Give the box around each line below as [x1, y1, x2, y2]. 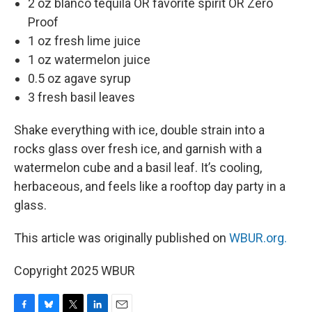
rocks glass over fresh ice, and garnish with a [14, 141, 262, 156]
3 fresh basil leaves [28, 90, 135, 104]
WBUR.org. [229, 231, 287, 245]
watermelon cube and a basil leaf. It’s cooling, [14, 160, 262, 175]
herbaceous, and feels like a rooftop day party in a [14, 179, 286, 194]
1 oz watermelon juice [28, 52, 150, 67]
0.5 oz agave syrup [28, 71, 131, 86]
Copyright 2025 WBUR [14, 263, 135, 278]
